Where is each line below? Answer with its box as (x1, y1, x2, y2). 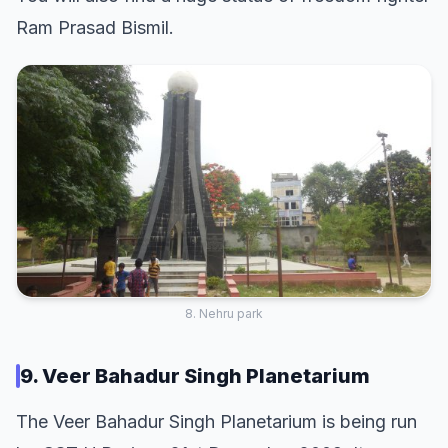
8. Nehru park (185, 306, 263, 322)
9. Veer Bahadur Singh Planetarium (20, 364, 370, 389)
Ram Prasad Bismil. (16, 16, 174, 38)
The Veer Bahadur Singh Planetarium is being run (16, 411, 417, 433)
